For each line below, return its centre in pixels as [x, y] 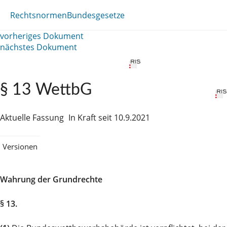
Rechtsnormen [39, 15]
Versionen [20, 146]
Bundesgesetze [96, 15]
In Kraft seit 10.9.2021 [109, 118]
